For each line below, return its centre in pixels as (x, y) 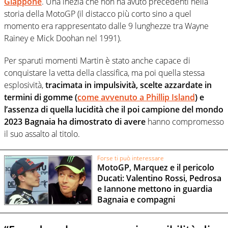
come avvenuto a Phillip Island (136, 97)
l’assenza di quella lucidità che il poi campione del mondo (114, 110)
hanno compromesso (185, 122)
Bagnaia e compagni (136, 200)
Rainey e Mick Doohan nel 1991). (63, 38)
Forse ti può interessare (130, 158)
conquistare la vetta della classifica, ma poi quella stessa (104, 73)
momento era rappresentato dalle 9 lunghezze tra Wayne (106, 26)
